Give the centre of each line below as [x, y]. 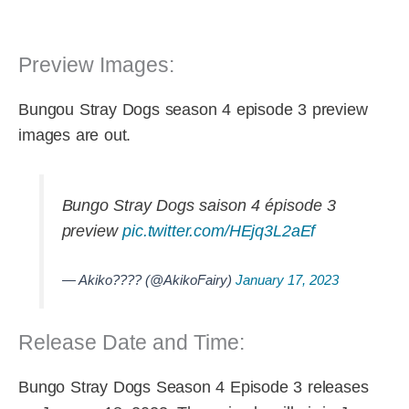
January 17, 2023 [287, 279]
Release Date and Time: [131, 343]
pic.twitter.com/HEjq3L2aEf [219, 231]
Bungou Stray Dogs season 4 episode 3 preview [193, 109]
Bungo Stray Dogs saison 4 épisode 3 [199, 205]
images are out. [75, 135]
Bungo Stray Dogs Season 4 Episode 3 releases [194, 388]
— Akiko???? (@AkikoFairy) [148, 279]
